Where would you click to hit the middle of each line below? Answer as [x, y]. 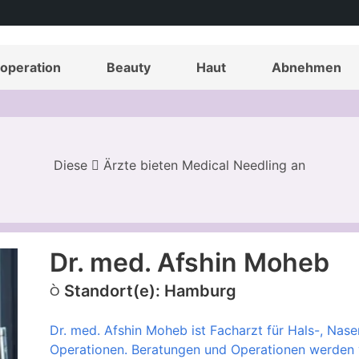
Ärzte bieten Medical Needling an [202, 165]
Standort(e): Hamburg [150, 291]
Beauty [128, 67]
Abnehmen [306, 67]
